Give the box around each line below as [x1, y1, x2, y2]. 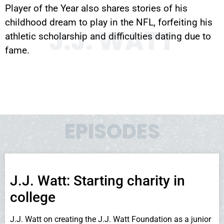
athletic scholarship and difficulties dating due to [5, 30, 211, 42]
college [10, 188, 55, 205]
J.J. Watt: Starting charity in [10, 172, 185, 189]
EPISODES [64, 117, 160, 145]
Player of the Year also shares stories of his [5, 2, 187, 14]
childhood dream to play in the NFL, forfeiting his [5, 16, 212, 28]
